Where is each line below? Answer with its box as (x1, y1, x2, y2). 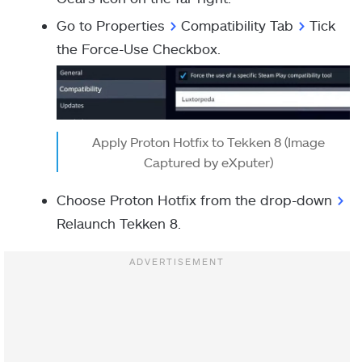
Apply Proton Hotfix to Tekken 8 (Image (91, 134, 325, 150)
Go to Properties (57, 17, 169, 34)
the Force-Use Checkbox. (57, 40, 221, 57)
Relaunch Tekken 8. (57, 215, 181, 232)
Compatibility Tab (181, 17, 297, 34)
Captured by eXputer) (143, 154, 273, 170)
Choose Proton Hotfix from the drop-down (57, 192, 336, 208)
